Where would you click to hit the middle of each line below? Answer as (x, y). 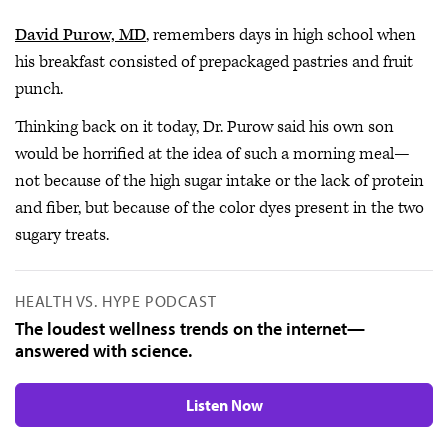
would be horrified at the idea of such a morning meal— (212, 153)
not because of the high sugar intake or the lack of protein (219, 180)
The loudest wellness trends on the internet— (190, 328)
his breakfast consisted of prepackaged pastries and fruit (214, 62)
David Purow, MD (80, 35)
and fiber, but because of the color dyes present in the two (219, 207)
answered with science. (103, 350)
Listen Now (224, 404)
